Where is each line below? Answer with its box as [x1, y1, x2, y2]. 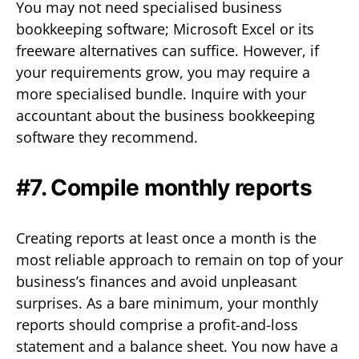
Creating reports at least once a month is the [16, 228, 317, 248]
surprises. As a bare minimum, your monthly [16, 292, 318, 313]
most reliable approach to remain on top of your [16, 249, 343, 269]
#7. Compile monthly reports [16, 173, 313, 201]
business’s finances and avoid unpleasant [16, 271, 296, 291]
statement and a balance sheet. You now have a [16, 336, 338, 356]
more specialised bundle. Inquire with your [16, 83, 306, 103]
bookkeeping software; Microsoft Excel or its [16, 18, 314, 38]
